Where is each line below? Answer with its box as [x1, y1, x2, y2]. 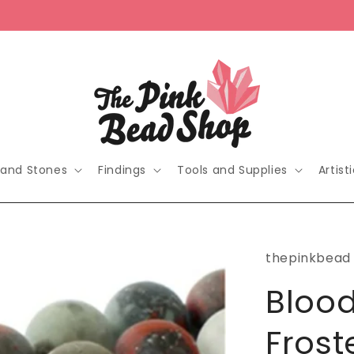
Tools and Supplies [177, 162, 288, 178]
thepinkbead [265, 249, 351, 267]
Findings [98, 162, 146, 178]
